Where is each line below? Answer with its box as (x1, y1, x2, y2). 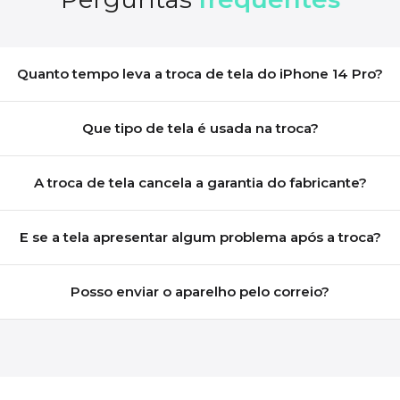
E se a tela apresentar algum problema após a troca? (19, 228, 381, 246)
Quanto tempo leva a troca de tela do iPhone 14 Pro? (17, 64, 384, 82)
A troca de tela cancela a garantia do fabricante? (33, 173, 367, 191)
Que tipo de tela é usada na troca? (81, 119, 319, 137)
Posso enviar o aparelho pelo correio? (71, 282, 330, 300)
